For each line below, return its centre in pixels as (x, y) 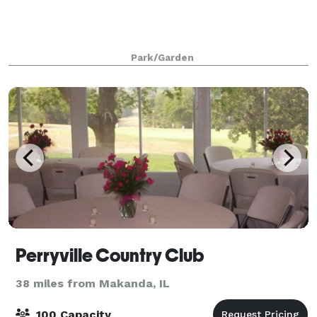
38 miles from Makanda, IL (93, 283)
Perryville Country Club (110, 255)
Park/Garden (162, 57)
